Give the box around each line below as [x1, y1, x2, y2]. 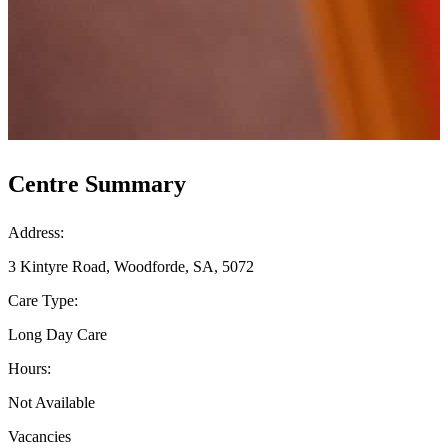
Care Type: [8, 291, 78, 309]
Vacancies [8, 427, 71, 445]
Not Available [8, 393, 95, 411]
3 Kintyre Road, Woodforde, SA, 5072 [8, 257, 254, 275]
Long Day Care [8, 325, 107, 343]
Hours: [8, 359, 51, 377]
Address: [8, 223, 64, 241]
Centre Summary [8, 170, 186, 197]
